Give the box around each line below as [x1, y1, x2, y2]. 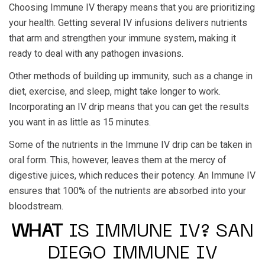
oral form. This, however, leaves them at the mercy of [9, 154, 227, 166]
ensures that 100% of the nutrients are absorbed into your [9, 185, 246, 196]
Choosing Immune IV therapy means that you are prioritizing [9, 2, 255, 13]
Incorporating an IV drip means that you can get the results [9, 101, 249, 112]
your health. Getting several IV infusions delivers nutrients [9, 17, 247, 28]
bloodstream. [9, 201, 63, 212]
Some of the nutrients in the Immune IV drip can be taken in [9, 139, 252, 150]
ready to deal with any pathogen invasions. [9, 48, 183, 59]
